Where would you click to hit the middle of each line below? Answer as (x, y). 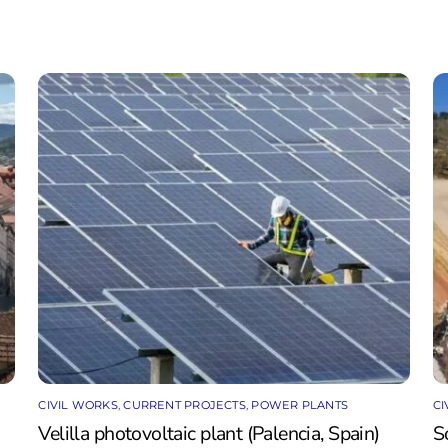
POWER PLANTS (300, 405)
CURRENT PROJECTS (184, 405)
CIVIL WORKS (78, 405)
